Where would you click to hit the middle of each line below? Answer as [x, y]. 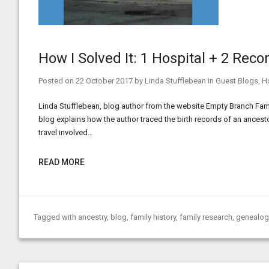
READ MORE [62, 162]
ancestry [92, 217]
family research [206, 217]
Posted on [57, 81]
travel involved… [66, 132]
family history [153, 217]
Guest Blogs [237, 81]
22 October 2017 [104, 81]
